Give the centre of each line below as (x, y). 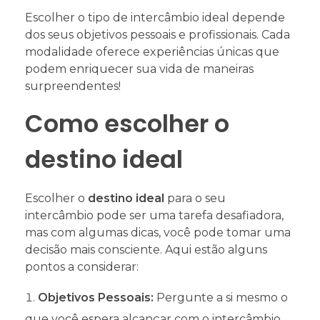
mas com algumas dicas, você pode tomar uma (158, 232)
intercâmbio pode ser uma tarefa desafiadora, (154, 215)
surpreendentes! (73, 86)
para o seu (195, 198)
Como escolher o (127, 124)
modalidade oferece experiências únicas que (152, 52)
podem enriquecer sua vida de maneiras (139, 69)
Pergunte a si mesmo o (221, 297)
